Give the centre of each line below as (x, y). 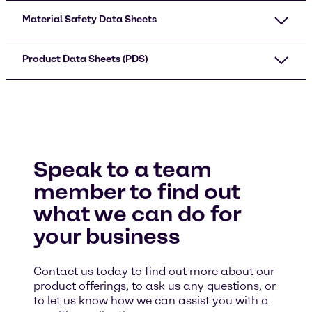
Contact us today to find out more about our (154, 271)
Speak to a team (123, 169)
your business (107, 236)
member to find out (137, 192)
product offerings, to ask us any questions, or (155, 286)
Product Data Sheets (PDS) (85, 59)
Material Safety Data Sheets (89, 19)
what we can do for (137, 214)
